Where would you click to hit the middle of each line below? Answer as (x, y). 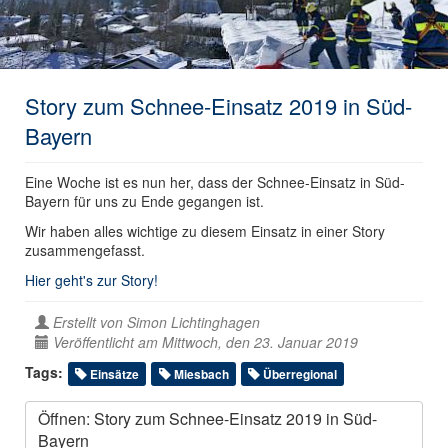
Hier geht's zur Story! (91, 280)
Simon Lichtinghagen (193, 322)
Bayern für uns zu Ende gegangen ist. (144, 201)
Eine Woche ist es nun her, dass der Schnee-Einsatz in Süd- (215, 182)
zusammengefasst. (85, 250)
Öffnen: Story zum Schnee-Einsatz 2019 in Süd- (207, 419)
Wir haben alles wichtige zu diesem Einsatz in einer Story (205, 231)
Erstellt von (88, 322)
